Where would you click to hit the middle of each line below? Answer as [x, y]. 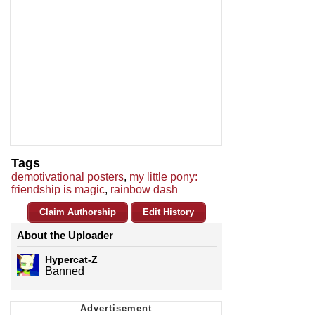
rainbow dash [144, 190]
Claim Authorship [78, 212]
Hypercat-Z [71, 260]
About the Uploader [65, 236]
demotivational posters [67, 177]
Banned [65, 271]
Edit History [168, 212]
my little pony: [163, 177]
